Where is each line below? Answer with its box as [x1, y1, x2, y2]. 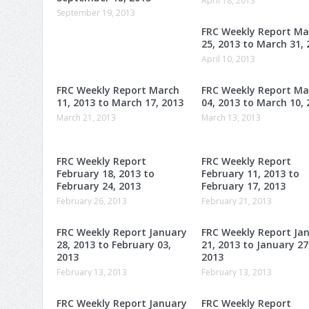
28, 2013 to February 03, [57, 237, 171, 251]
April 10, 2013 [201, 52, 255, 65]
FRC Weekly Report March [57, 83, 179, 97]
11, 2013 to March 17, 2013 [57, 95, 183, 109]
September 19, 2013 [57, 6, 135, 19]
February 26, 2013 [57, 195, 127, 207]
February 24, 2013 [57, 179, 141, 192]
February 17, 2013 [201, 179, 286, 192]
